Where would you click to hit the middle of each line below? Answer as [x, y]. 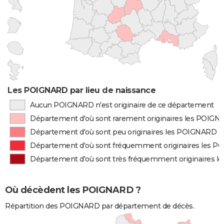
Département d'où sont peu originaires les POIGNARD [123, 132]
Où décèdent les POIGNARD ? [73, 190]
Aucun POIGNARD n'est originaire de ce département [122, 105]
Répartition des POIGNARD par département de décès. [99, 206]
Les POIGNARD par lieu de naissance [82, 90]
